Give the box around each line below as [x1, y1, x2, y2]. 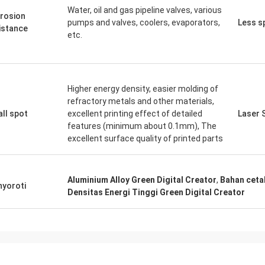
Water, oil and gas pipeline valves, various [67, 5, 222, 15]
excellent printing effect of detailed [67, 109, 202, 118]
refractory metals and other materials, [67, 96, 214, 106]
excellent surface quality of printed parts [67, 134, 223, 143]
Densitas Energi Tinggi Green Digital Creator [67, 188, 245, 197]
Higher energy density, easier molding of [67, 84, 218, 93]
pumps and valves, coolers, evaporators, [67, 18, 220, 27]
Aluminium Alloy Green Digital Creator [67, 175, 216, 185]
